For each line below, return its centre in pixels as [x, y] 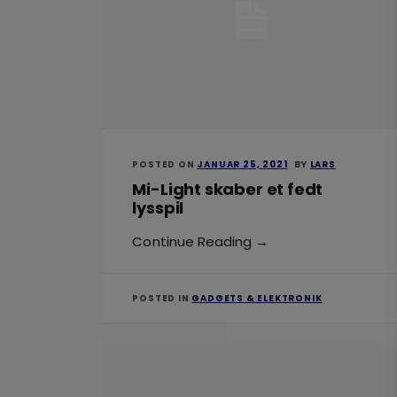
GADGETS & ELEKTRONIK [257, 299]
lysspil [158, 207]
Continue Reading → [201, 242]
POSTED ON [165, 164]
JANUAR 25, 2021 [242, 164]
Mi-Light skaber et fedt [228, 189]
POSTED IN [162, 299]
